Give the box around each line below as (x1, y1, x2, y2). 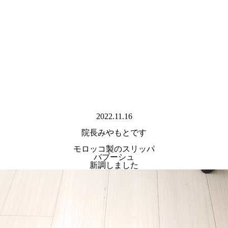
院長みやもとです (81, 128, 147, 137)
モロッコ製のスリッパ (73, 144, 155, 153)
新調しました (90, 160, 138, 169)
